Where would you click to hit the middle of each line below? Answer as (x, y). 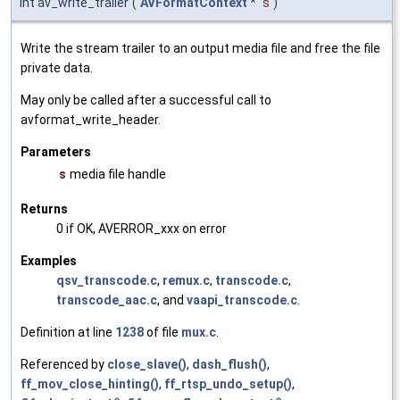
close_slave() (147, 364)
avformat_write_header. (91, 119)
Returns (44, 208)
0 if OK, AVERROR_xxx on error (142, 228)
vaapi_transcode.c (242, 300)
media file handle (118, 174)
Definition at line (68, 332)
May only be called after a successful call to (146, 100)
